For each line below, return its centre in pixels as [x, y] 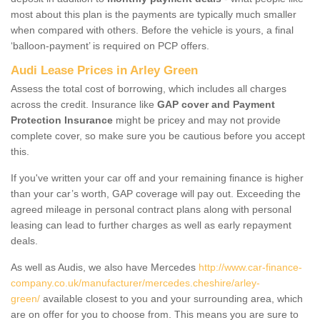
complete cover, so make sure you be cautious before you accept [158, 135]
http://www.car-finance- [250, 267]
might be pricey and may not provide [197, 120]
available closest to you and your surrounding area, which [171, 298]
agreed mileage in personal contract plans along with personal [151, 209]
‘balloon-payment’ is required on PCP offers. [110, 45]
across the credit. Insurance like [84, 104]
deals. [24, 240]
